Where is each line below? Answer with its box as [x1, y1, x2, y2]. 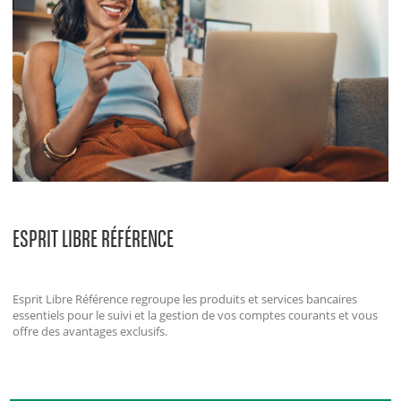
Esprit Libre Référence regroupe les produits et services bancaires [13, 290, 358, 307]
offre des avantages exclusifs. [13, 322, 168, 339]
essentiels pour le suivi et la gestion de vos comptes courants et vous [13, 306, 379, 323]
